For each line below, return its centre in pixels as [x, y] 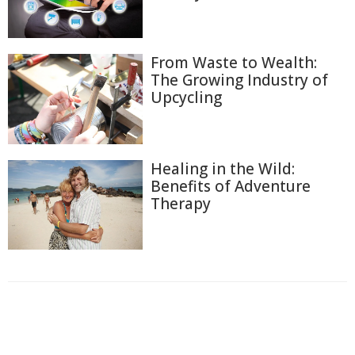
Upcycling [186, 98]
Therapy [181, 203]
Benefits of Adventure [231, 186]
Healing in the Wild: [223, 168]
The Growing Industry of [239, 80]
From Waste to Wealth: [234, 63]
